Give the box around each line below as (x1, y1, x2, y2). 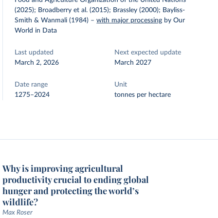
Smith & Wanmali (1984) (15, 17, 89, 24)
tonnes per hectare (114, 91, 171, 98)
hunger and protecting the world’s (2, 185, 139, 197)
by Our (164, 17, 185, 24)
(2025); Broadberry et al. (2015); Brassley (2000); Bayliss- (15, 7, 185, 14)
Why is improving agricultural (2, 163, 124, 174)
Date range (15, 81, 48, 88)
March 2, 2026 (15, 59, 59, 66)
